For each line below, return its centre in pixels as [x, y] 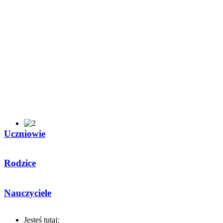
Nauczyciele [28, 193]
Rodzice [20, 163]
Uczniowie [25, 133]
